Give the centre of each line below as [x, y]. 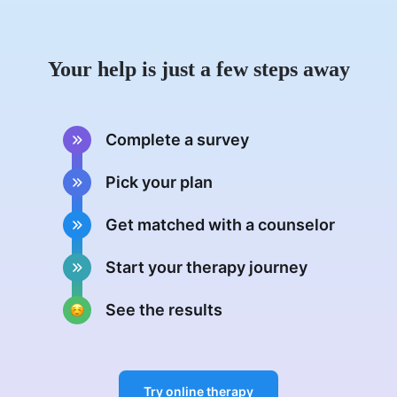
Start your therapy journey [206, 267]
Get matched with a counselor [220, 224]
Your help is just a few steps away [198, 69]
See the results [163, 309]
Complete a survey [177, 139]
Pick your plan [159, 182]
